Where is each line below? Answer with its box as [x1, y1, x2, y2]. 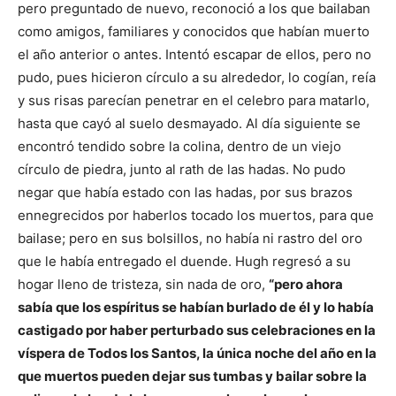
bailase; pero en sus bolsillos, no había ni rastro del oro [18, 229, 362, 247]
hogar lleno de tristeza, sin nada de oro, [18, 275, 269, 293]
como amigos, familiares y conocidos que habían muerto [18, 22, 369, 40]
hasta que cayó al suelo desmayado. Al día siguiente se [18, 114, 361, 132]
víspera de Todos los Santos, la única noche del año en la [18, 344, 377, 362]
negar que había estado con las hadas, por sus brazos [18, 183, 353, 201]
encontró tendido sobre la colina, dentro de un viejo [18, 137, 341, 155]
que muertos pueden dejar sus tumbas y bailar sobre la [18, 367, 367, 385]
